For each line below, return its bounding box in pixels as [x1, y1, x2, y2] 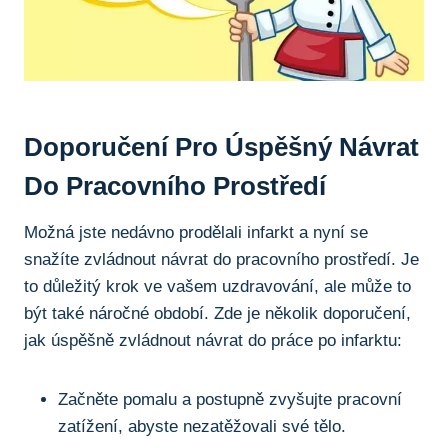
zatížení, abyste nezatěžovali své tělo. [58, 417, 346, 437]
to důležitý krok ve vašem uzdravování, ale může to [24, 277, 411, 297]
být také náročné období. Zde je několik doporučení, [24, 304, 411, 324]
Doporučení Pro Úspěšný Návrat [24, 132, 419, 163]
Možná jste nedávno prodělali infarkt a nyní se [24, 223, 368, 243]
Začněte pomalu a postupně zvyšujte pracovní [58, 390, 402, 410]
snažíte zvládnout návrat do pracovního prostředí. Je [24, 250, 419, 270]
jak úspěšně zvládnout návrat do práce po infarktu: [24, 331, 402, 351]
